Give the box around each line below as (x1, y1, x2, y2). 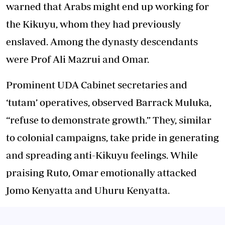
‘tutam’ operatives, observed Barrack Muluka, (6, 96, 211, 108)
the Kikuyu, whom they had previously (6, 18, 181, 30)
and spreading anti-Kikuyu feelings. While (6, 149, 198, 161)
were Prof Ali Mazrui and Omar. (6, 53, 149, 65)
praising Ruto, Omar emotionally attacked (6, 167, 197, 178)
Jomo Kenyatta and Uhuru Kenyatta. (6, 184, 170, 196)
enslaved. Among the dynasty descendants (6, 36, 198, 47)
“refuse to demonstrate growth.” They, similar (6, 114, 211, 126)
